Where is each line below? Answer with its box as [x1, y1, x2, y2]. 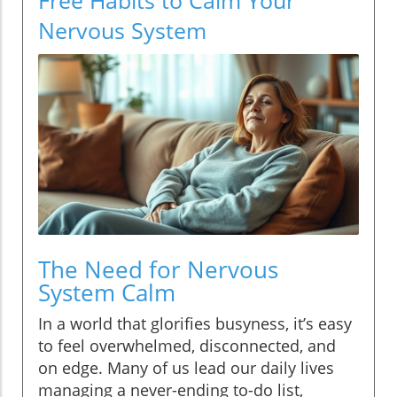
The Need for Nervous [38, 253, 278, 285]
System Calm [38, 276, 175, 308]
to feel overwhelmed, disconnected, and [38, 334, 336, 356]
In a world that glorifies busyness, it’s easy [38, 312, 352, 334]
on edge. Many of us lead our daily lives [38, 356, 334, 378]
